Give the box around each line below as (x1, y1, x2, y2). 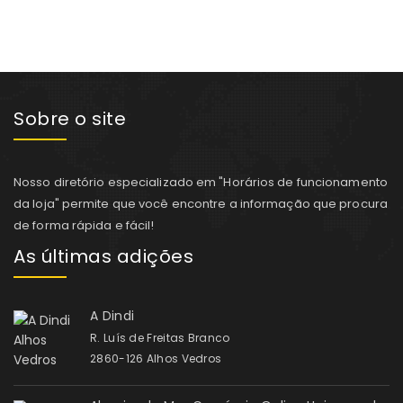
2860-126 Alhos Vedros (90, 350, 222, 366)
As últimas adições (13, 244, 193, 269)
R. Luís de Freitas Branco (90, 329, 230, 345)
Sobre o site (13, 106, 126, 131)
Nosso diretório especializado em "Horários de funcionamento (13, 174, 388, 191)
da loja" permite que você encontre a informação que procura (13, 195, 388, 212)
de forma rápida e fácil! (13, 217, 155, 234)
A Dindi (90, 306, 135, 325)
